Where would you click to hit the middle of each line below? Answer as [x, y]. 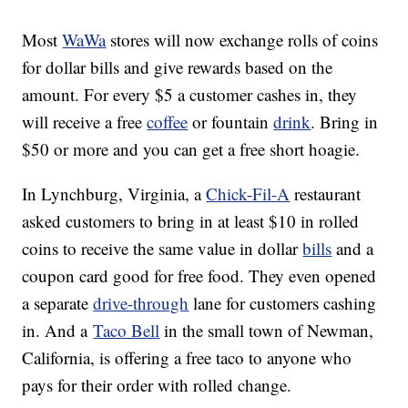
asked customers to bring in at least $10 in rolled [191, 221]
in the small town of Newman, [267, 331]
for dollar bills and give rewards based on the [178, 67]
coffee [168, 122]
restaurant [326, 194]
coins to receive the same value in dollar [163, 249]
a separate [58, 303]
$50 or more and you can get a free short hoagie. [191, 149]
